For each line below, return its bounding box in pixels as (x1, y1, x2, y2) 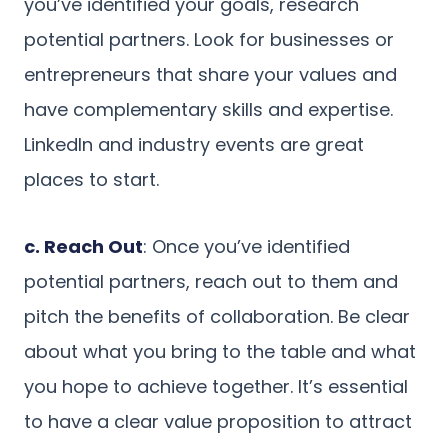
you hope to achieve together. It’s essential (24, 373, 408, 399)
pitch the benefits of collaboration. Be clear (24, 303, 410, 329)
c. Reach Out (24, 233, 143, 259)
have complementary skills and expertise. (24, 96, 393, 122)
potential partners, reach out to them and (24, 268, 398, 294)
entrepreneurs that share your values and (24, 61, 397, 87)
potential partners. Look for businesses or (24, 26, 394, 52)
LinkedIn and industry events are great (24, 131, 364, 157)
